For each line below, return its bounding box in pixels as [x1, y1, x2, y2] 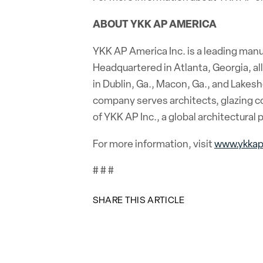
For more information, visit [92, 136, 214, 150]
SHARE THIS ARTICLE [92, 193, 185, 206]
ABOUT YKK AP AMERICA [92, 16, 217, 31]
